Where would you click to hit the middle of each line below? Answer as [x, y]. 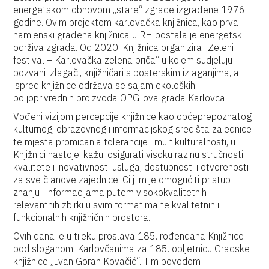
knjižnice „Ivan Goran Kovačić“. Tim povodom [107, 261]
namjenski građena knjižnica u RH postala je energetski [129, 35]
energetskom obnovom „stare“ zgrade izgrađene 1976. [130, 10]
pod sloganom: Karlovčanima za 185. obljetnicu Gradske [132, 249]
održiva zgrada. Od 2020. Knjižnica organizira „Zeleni [124, 47]
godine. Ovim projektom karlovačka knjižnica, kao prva [126, 22]
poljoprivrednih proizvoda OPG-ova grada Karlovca [119, 98]
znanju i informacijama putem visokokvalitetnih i [112, 192]
